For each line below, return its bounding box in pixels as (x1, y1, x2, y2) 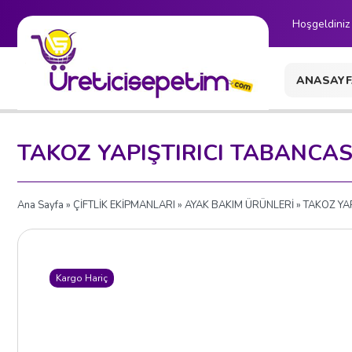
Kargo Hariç (56, 272, 108, 284)
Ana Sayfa (17, 198, 64, 212)
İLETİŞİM (296, 108, 343, 123)
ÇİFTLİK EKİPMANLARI (73, 198, 175, 212)
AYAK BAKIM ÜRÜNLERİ (185, 198, 294, 212)
